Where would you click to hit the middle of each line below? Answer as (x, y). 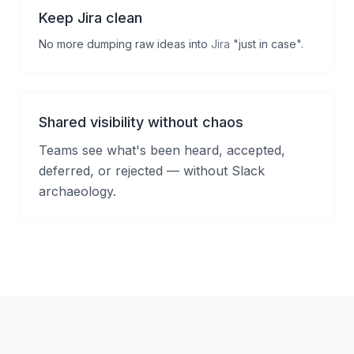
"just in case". (267, 44)
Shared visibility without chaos (141, 122)
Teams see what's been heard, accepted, (162, 150)
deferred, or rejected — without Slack (152, 171)
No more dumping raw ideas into (125, 44)
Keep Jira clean (90, 18)
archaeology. (77, 191)
